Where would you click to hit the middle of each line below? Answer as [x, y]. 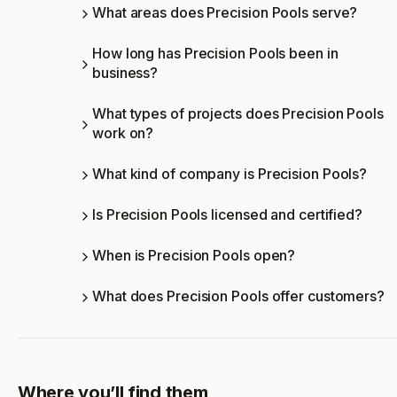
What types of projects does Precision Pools [238, 114]
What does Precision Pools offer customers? [238, 296]
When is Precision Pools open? [194, 256]
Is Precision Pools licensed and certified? [227, 215]
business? [125, 73]
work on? [123, 133]
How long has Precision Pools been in [215, 54]
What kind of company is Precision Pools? [230, 174]
